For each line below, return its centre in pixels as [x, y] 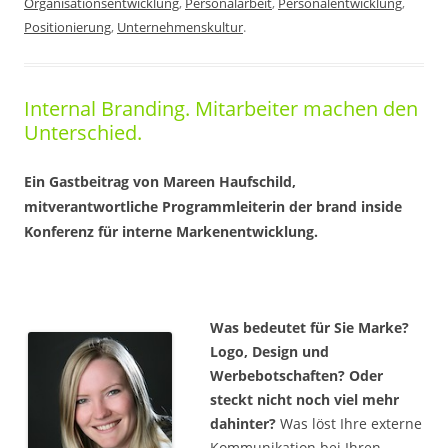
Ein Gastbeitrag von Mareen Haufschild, [160, 181]
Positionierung [67, 27]
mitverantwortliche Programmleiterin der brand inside [213, 206]
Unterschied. [83, 132]
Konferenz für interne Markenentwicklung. [171, 231]
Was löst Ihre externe [351, 423]
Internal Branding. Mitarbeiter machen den [221, 108]
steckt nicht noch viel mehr [304, 399]
